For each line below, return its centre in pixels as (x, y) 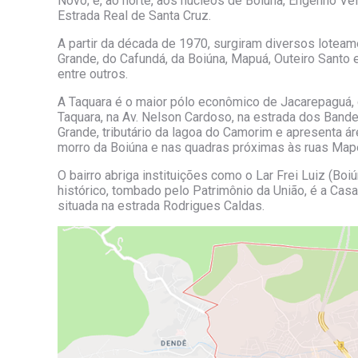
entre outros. (93, 74)
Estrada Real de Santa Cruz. (134, 16)
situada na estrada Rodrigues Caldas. (161, 206)
